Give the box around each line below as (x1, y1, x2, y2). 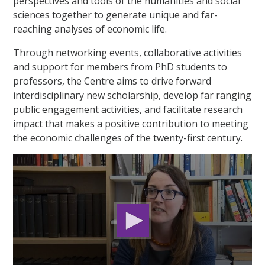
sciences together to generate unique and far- (13, 8, 218, 21)
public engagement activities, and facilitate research (13, 102, 243, 116)
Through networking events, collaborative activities (13, 46, 243, 59)
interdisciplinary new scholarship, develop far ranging (13, 88, 252, 102)
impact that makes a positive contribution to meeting (13, 117, 249, 130)
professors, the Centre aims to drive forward (13, 74, 212, 88)
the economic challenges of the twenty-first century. (13, 131, 243, 144)
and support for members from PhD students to (13, 60, 228, 73)
